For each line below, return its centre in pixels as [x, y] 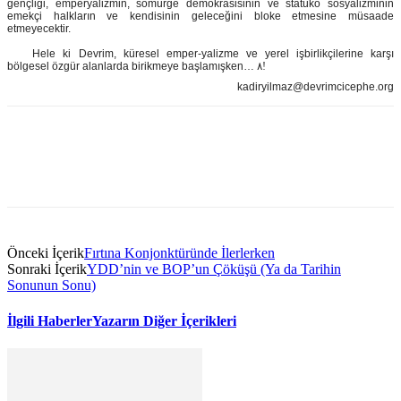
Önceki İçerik [46, 253]
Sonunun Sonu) [51, 286]
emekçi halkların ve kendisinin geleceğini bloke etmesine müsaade [200, 16]
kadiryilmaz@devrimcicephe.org [316, 87]
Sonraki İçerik [47, 269]
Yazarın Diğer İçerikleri [164, 320]
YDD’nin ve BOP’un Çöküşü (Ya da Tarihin [214, 269]
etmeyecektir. [40, 28]
